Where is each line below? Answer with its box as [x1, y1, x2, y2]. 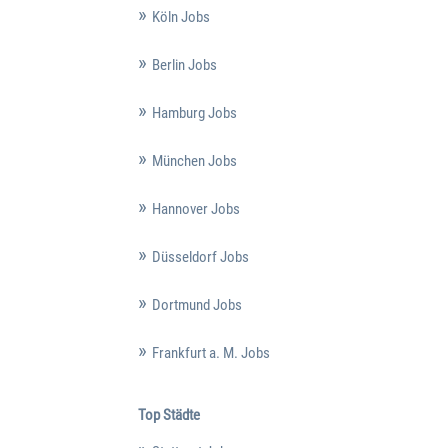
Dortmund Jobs [151, 296, 242, 315]
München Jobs [151, 152, 237, 171]
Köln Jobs [151, 8, 210, 27]
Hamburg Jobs [151, 104, 237, 123]
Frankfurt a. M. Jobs [151, 344, 270, 363]
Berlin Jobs [151, 56, 217, 75]
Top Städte [137, 406, 200, 425]
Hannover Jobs [151, 200, 240, 219]
